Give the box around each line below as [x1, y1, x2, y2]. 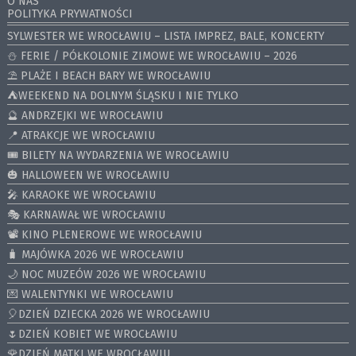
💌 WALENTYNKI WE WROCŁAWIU [6, 287, 173, 301]
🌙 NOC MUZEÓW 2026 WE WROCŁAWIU [6, 267, 206, 281]
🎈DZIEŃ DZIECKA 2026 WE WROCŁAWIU [6, 307, 210, 321]
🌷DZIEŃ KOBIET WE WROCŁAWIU [6, 327, 177, 341]
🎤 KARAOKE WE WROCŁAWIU [6, 188, 156, 202]
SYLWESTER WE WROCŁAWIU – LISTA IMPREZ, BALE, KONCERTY [6, 29, 324, 43]
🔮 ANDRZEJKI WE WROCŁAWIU [6, 108, 163, 122]
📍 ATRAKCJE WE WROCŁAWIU [6, 128, 155, 142]
